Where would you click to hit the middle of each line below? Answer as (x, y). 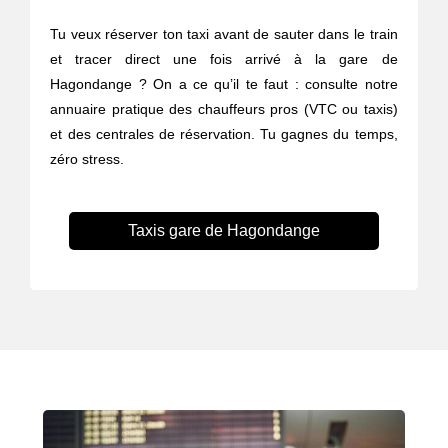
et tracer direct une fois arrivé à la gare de (224, 59)
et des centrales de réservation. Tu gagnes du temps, (224, 134)
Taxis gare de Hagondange (223, 231)
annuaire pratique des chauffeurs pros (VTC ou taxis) (224, 109)
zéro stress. (87, 159)
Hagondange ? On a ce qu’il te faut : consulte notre (224, 84)
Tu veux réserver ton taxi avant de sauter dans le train (224, 34)
